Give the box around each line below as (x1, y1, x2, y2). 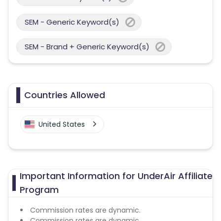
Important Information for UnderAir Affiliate (19, 170, 213, 182)
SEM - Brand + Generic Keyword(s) (25, 41, 149, 52)
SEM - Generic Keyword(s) (25, 17, 119, 27)
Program (19, 184, 59, 196)
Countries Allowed (24, 89, 105, 101)
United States (38, 119, 85, 129)
